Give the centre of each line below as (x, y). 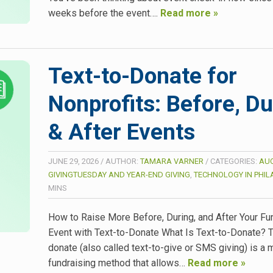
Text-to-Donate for (143, 76)
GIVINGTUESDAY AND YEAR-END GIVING (119, 175)
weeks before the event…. (104, 13)
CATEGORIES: (235, 161)
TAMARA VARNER (172, 161)
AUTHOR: (123, 161)
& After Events (122, 132)
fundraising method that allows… (118, 263)
